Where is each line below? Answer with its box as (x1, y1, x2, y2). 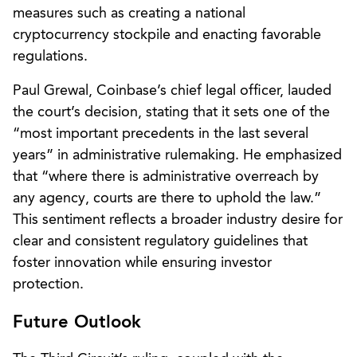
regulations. (13, 49, 88, 64)
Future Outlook (13, 313, 141, 331)
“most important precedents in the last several (13, 126, 308, 141)
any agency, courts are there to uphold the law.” (13, 190, 321, 206)
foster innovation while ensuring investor (13, 255, 272, 270)
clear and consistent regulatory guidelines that (13, 233, 308, 249)
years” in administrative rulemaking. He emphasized (13, 147, 342, 163)
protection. (13, 277, 84, 292)
